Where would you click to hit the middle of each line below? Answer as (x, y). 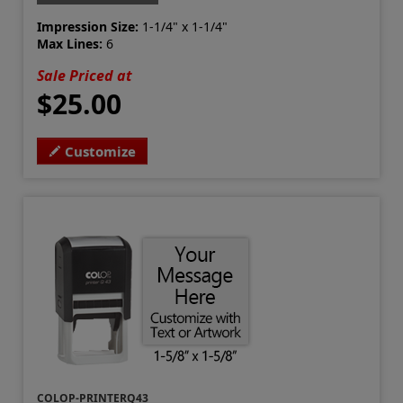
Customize (101, 152)
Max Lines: (70, 44)
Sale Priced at (85, 76)
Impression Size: (88, 27)
